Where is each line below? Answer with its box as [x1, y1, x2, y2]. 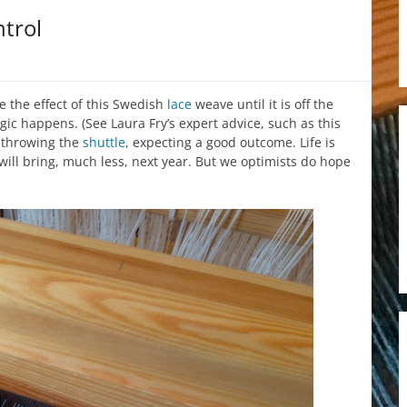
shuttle [83, 133, 125, 151]
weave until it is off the [192, 94, 333, 113]
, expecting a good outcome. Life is [125, 133, 335, 151]
